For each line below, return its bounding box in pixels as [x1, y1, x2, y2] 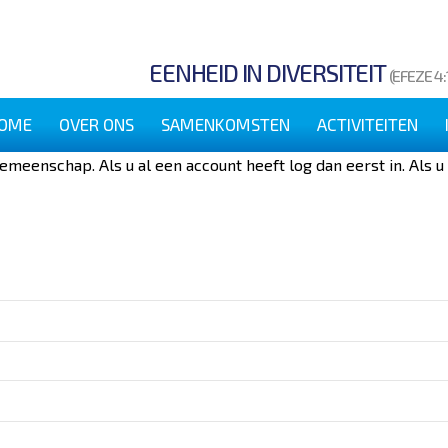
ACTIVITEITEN [317, 113, 419, 134]
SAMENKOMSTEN [160, 113, 290, 134]
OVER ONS [58, 113, 134, 134]
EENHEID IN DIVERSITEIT [149, 58, 389, 88]
